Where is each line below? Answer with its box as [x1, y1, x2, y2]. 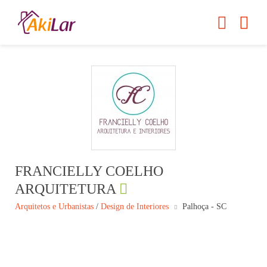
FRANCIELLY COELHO [15, 163, 163, 179]
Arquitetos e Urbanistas [15, 202, 94, 212]
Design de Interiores [101, 202, 169, 212]
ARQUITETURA [15, 181, 116, 197]
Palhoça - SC [182, 202, 226, 212]
